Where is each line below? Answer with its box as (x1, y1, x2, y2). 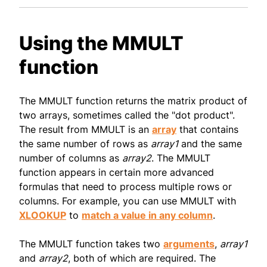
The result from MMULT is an (19, 123, 152, 136)
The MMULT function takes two (19, 238, 163, 250)
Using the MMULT (19, 32, 184, 55)
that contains (176, 123, 238, 136)
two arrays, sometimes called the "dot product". (19, 109, 235, 122)
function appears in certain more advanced (19, 166, 214, 179)
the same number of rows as (19, 138, 151, 150)
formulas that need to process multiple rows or (19, 181, 232, 193)
